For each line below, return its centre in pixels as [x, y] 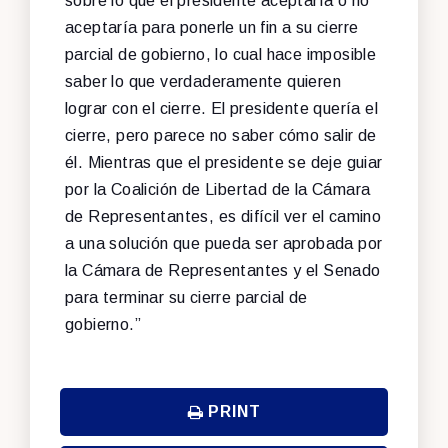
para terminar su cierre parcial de [186, 297]
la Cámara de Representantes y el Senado [223, 270]
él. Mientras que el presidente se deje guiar [224, 162]
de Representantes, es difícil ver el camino [223, 216]
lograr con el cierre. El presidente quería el [221, 108]
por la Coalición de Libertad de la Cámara [218, 189]
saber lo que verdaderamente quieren [203, 81]
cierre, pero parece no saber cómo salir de [221, 135]
